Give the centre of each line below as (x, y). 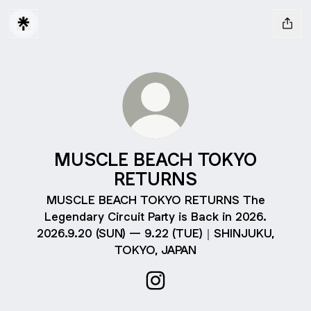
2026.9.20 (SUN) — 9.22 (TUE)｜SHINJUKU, (155, 233)
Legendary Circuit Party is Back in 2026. (155, 217)
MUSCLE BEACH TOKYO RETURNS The (155, 200)
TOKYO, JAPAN (155, 250)
